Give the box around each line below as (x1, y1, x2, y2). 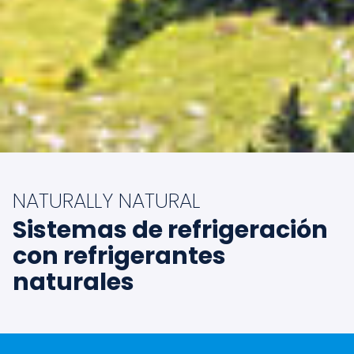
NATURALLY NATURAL (13, 186, 200, 215)
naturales (13, 265, 134, 299)
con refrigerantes (13, 239, 226, 273)
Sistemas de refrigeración (13, 213, 328, 247)
